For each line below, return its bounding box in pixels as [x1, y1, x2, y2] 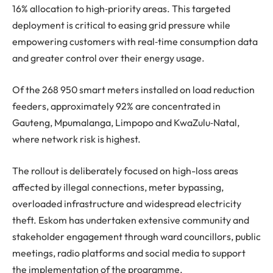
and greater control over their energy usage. [12, 52, 205, 65]
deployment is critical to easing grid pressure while [12, 19, 230, 32]
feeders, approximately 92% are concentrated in [12, 99, 221, 112]
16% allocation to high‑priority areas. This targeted [12, 2, 230, 15]
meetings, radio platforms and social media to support [12, 246, 246, 259]
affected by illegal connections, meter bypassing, [12, 180, 224, 193]
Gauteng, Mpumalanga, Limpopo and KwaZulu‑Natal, [12, 116, 239, 129]
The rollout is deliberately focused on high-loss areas [12, 164, 238, 177]
